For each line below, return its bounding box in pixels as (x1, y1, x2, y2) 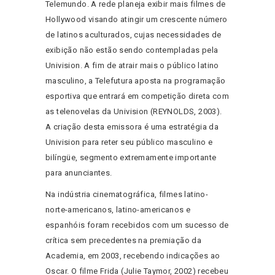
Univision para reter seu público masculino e (45, 137, 213, 147)
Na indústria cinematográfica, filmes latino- (45, 190, 209, 199)
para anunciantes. (45, 168, 112, 178)
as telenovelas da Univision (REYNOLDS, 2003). (45, 107, 222, 117)
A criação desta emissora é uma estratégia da (45, 122, 219, 132)
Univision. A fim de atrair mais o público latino (45, 61, 219, 71)
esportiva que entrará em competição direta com (45, 91, 229, 101)
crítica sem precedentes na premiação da (45, 236, 202, 246)
